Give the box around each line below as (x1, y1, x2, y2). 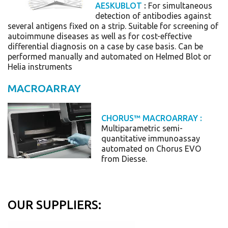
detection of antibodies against (95, 11, 211, 20)
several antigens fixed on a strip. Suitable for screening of (7, 21, 218, 31)
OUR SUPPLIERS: (7, 198, 104, 212)
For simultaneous (148, 1, 212, 10)
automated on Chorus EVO (101, 144, 201, 153)
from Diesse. (101, 154, 147, 163)
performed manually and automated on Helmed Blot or (7, 52, 211, 61)
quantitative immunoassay (101, 134, 200, 143)
